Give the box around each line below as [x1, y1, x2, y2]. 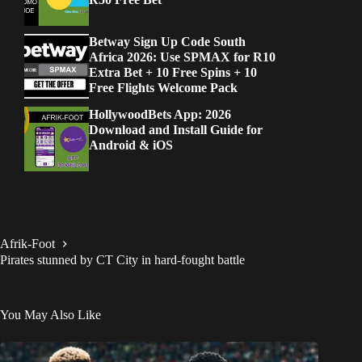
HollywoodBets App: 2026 [89, 107, 231, 122]
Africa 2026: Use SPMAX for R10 [89, 50, 276, 65]
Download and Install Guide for [89, 123, 263, 137]
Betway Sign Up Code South [89, 35, 246, 49]
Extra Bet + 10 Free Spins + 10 [89, 65, 257, 80]
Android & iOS [89, 138, 173, 153]
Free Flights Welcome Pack [89, 81, 238, 95]
